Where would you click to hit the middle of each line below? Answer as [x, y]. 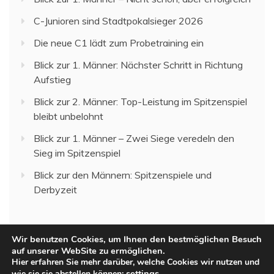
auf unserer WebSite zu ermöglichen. [88, 251]
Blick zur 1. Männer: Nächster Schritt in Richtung [138, 65]
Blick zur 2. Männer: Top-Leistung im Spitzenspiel [140, 101]
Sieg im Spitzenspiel [77, 153]
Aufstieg [52, 79]
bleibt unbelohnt [68, 116]
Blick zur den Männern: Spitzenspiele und [123, 175]
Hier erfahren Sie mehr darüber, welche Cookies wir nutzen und [135, 262]
